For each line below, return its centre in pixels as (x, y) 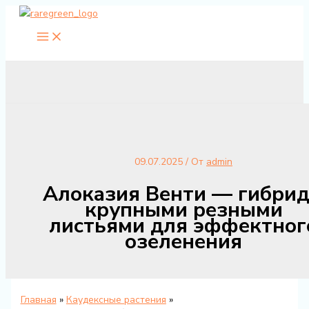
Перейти (24, 13)
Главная (38, 299)
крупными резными (183, 210)
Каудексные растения (116, 299)
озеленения (183, 241)
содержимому (36, 44)
